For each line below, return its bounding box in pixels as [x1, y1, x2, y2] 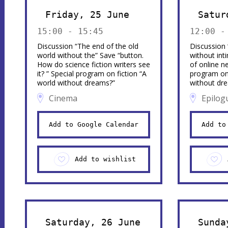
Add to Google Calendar [48, 121, 138, 128]
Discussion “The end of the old [37, 41, 138, 51]
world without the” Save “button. [37, 50, 144, 60]
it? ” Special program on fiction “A [37, 69, 147, 78]
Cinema [48, 93, 77, 104]
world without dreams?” [37, 78, 115, 88]
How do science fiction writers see [37, 60, 150, 69]
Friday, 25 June [45, 9, 129, 20]
